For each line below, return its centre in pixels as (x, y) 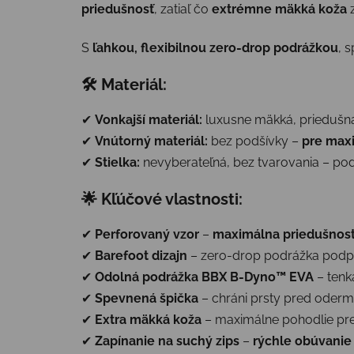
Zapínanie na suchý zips (167, 341)
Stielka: (117, 162)
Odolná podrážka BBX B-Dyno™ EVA (204, 277)
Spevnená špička (147, 298)
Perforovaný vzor (147, 234)
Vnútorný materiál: (151, 141)
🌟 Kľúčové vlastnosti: (162, 199)
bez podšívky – (255, 141)
